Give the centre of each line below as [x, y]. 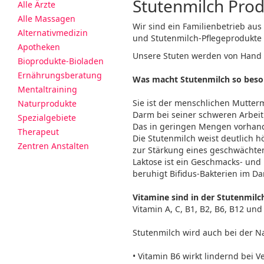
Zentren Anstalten [53, 146]
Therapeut [38, 132]
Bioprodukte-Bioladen [61, 61]
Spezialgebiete [47, 118]
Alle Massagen [47, 19]
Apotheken [39, 47]
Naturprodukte [47, 103]
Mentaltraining [47, 89]
